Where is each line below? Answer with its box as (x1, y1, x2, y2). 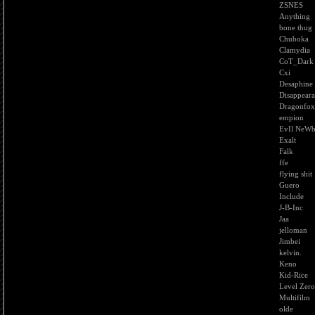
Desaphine (279, 79, 313, 88)
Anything (279, 12, 310, 20)
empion (279, 113, 304, 122)
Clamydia (279, 46, 310, 54)
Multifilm (279, 293, 310, 302)
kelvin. (279, 248, 302, 257)
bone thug (279, 23, 312, 32)
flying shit (279, 169, 312, 178)
